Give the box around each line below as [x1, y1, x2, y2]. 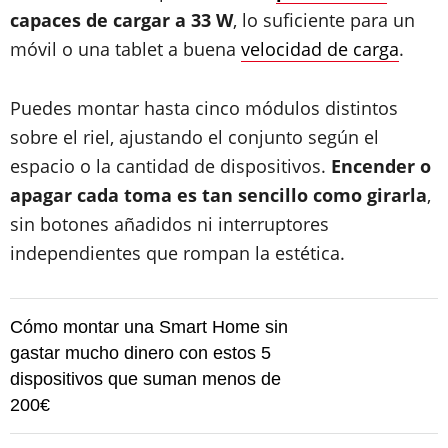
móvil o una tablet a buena [10, 37, 241, 61]
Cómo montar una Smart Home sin [10, 317, 288, 337]
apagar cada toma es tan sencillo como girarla [10, 183, 427, 207]
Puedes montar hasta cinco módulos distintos [10, 96, 398, 120]
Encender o [331, 154, 431, 178]
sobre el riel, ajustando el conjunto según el [10, 125, 379, 149]
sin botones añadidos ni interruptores [10, 212, 329, 236]
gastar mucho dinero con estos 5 [10, 343, 271, 363]
